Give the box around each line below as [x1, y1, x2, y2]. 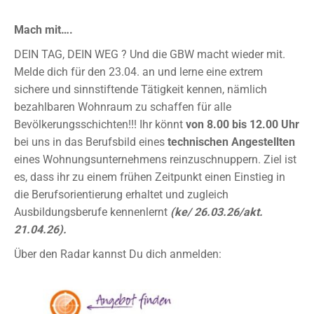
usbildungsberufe [21, 205, 107, 219]
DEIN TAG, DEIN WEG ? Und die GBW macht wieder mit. [14, 48, 285, 61]
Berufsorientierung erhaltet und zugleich [32, 188, 228, 201]
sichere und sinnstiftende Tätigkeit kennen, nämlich [14, 83, 267, 96]
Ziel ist [264, 153, 296, 166]
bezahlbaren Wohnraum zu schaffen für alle [14, 100, 231, 114]
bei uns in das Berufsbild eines [14, 135, 168, 149]
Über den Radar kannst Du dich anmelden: [14, 247, 221, 261]
